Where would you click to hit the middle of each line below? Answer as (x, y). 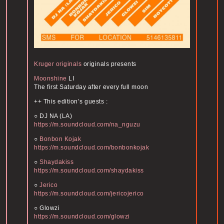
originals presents (109, 64)
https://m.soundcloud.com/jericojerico (89, 194)
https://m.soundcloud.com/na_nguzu (87, 125)
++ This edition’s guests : (71, 102)
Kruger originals (58, 64)
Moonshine (50, 79)
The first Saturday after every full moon (91, 87)
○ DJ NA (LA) (53, 116)
